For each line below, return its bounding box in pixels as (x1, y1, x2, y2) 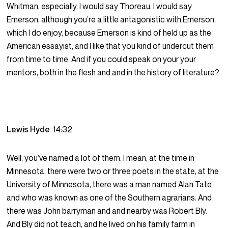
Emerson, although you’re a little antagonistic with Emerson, (7, 14, 216, 25)
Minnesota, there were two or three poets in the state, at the (7, 166, 219, 177)
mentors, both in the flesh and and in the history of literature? (7, 67, 220, 78)
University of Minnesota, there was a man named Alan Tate (7, 179, 212, 190)
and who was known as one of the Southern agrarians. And (7, 192, 212, 203)
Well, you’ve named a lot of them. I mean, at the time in (7, 153, 195, 163)
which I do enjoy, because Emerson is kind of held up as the (7, 27, 212, 38)
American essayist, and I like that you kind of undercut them (7, 41, 214, 51)
